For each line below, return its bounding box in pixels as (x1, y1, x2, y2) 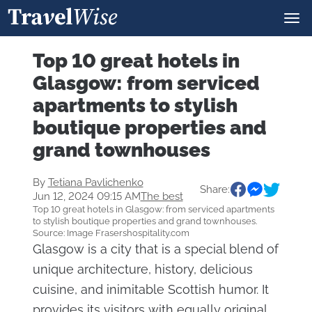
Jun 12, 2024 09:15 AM (32, 190, 141, 203)
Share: (199, 183, 230, 196)
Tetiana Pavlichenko (47, 176, 143, 189)
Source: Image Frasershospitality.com (32, 228, 189, 238)
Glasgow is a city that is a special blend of (32, 242, 279, 256)
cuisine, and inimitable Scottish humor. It (32, 282, 269, 297)
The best (140, 190, 183, 203)
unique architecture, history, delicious (32, 262, 253, 276)
